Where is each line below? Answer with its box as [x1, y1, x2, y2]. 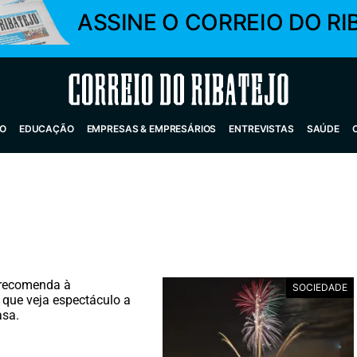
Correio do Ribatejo [69, 80, 213, 99]
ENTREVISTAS [229, 123, 294, 135]
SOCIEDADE [292, 281, 347, 293]
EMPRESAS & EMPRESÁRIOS [86, 123, 217, 135]
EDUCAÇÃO [18, 123, 74, 135]
